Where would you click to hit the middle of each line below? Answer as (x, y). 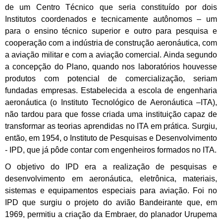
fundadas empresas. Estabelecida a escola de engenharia (111, 90)
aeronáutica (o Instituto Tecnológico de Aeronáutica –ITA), (111, 102)
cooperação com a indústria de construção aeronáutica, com (111, 43)
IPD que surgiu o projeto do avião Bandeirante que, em (111, 202)
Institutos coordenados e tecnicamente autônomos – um (111, 19)
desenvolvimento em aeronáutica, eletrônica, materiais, (111, 178)
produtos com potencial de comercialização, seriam (111, 78)
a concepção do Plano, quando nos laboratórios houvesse (111, 66)
